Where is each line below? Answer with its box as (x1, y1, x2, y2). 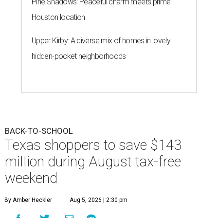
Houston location (32, 13, 85, 22)
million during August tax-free (5, 153, 181, 170)
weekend (5, 170, 57, 187)
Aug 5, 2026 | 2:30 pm (70, 197, 127, 204)
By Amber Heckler (4, 197, 52, 204)
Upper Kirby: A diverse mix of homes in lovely (32, 36, 171, 46)
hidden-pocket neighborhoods (32, 52, 126, 61)
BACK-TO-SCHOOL (5, 126, 73, 136)
